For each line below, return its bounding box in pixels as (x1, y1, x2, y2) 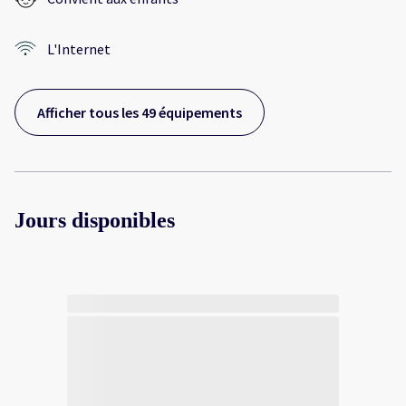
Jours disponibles (14, 208, 175, 232)
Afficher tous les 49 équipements (37, 102, 242, 121)
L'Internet (47, 39, 111, 58)
